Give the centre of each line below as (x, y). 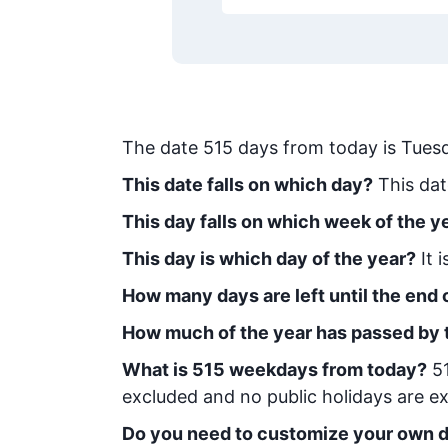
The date (162, 147)
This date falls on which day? (247, 184)
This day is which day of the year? (269, 258)
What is (157, 369)
